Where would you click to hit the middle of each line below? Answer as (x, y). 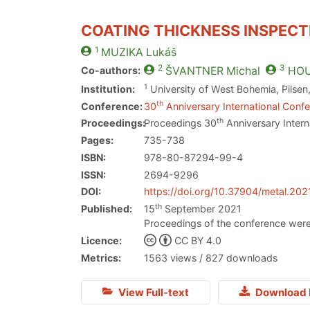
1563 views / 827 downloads (211, 257)
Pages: (97, 140)
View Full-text (152, 292)
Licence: (101, 240)
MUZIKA (122, 53)
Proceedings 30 (181, 123)
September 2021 (202, 209)
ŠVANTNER (194, 71)
